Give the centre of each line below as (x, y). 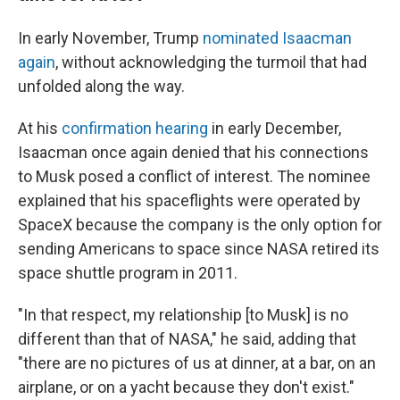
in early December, (275, 128)
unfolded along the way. (101, 86)
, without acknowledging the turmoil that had (211, 62)
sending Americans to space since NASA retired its (199, 249)
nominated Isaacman (277, 38)
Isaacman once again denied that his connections (193, 152)
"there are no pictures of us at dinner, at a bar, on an (197, 363)
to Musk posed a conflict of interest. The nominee (194, 176)
